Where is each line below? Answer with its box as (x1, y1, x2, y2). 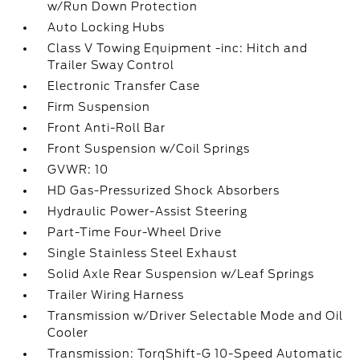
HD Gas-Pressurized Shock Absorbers (47, 184, 280, 197)
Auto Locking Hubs (47, 21, 166, 34)
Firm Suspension (47, 100, 151, 113)
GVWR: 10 (47, 163, 109, 176)
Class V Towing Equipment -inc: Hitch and (47, 42, 309, 55)
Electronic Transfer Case (47, 80, 201, 92)
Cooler (47, 326, 89, 339)
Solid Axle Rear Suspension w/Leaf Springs (47, 268, 315, 280)
